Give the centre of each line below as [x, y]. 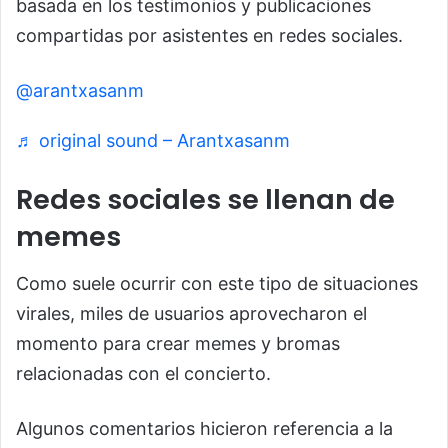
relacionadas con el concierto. [143, 373]
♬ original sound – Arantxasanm [153, 141]
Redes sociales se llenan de [205, 200]
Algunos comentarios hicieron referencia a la [204, 428]
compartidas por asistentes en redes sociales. [209, 36]
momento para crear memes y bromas [178, 343]
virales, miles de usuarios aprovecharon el [191, 313]
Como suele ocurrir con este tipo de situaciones [217, 283]
